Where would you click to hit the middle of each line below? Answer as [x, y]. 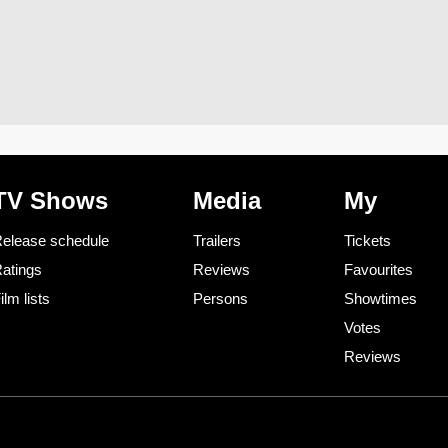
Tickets [367, 241]
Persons [220, 299]
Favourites [378, 270]
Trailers [216, 241]
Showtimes [380, 299]
